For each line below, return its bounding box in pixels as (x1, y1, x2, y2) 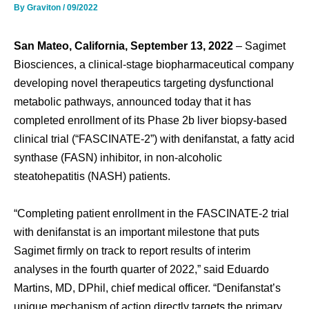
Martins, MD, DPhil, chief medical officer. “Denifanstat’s (14, 281, 281, 294)
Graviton (27, 3, 63, 13)
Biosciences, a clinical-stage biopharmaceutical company (14, 58, 294, 71)
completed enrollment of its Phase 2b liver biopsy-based (14, 114, 287, 127)
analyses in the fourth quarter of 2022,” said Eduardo (14, 262, 269, 275)
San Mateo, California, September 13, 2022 (14, 39, 236, 52)
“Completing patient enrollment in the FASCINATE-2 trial (14, 206, 289, 219)
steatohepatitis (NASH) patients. (14, 170, 170, 183)
